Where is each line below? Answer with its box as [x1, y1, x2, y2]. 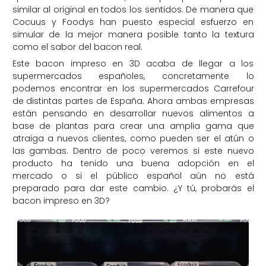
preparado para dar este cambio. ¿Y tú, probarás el [12, 182, 254, 195]
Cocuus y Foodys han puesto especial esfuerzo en [12, 16, 254, 28]
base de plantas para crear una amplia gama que [12, 120, 254, 132]
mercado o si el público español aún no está [12, 170, 254, 182]
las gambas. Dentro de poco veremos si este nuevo [12, 145, 254, 157]
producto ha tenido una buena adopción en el [12, 157, 254, 170]
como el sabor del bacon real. [12, 41, 142, 53]
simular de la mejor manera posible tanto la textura [12, 28, 254, 41]
